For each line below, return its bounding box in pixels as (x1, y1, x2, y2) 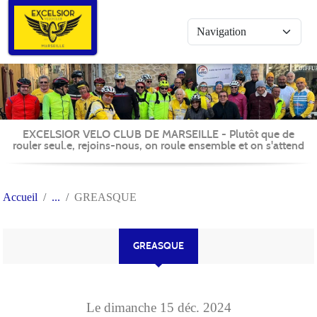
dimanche (103, 299, 160, 315)
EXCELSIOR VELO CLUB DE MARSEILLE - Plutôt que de (23, 127, 294, 141)
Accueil (3, 190, 38, 203)
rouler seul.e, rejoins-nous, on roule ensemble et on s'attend (13, 138, 304, 152)
